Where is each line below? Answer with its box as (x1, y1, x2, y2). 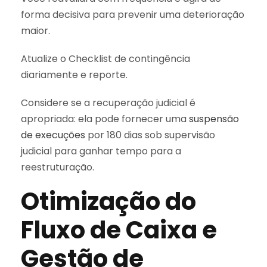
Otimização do (21, 185, 196, 219)
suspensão (189, 112, 239, 126)
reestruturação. (21, 160, 94, 175)
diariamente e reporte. (21, 68, 128, 82)
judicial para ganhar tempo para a (21, 144, 181, 159)
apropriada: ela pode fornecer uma (21, 112, 189, 126)
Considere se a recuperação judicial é (21, 96, 195, 110)
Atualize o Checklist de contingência (21, 52, 190, 66)
